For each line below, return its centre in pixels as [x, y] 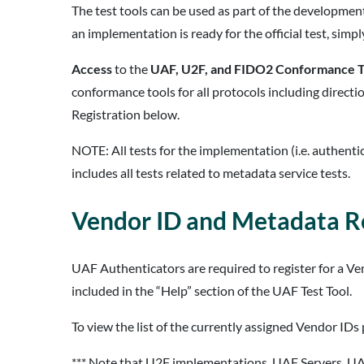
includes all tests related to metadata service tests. [211, 173]
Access [92, 69]
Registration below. [126, 115]
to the [131, 69]
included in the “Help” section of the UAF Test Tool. [212, 290]
